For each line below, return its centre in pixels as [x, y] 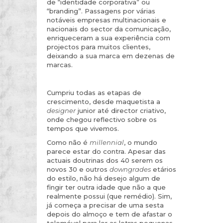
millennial [107, 142]
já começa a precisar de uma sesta [105, 205]
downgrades [130, 169]
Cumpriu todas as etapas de [94, 92]
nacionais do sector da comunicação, [109, 29]
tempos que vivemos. [83, 128]
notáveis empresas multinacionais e [107, 20]
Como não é [68, 142]
